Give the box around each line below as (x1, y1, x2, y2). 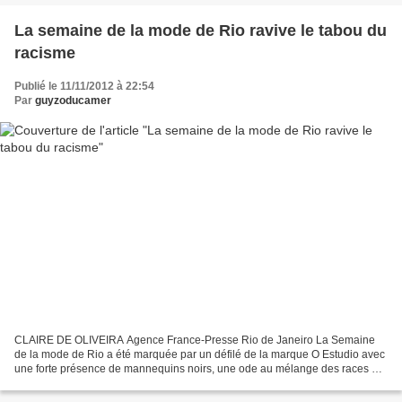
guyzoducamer (35, 93, 111, 107)
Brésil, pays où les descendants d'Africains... (14, 377, 230, 390)
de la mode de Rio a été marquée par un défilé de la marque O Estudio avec (14, 348, 385, 362)
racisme (14, 43, 75, 62)
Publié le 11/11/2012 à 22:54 (14, 79, 154, 92)
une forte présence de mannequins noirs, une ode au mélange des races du (14, 363, 384, 376)
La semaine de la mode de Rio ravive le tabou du (14, 21, 387, 39)
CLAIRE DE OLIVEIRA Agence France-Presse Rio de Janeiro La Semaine (14, 334, 375, 347)
